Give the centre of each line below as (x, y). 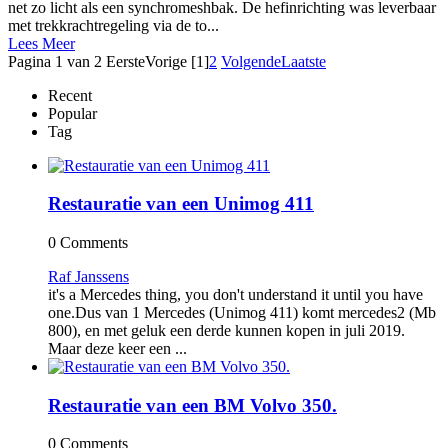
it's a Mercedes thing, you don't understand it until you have (235, 294)
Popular (72, 113)
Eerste (125, 61)
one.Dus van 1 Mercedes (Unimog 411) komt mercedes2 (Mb (242, 312)
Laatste (303, 61)
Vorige (166, 61)
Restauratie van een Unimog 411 (181, 204)
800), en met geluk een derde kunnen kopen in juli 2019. (226, 330)
